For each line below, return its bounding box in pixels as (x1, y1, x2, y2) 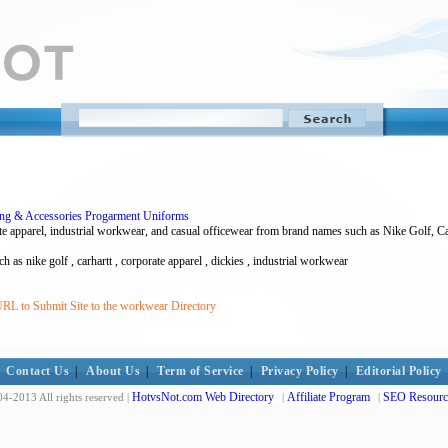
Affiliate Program (287, 390, 370, 404)
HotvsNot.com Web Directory (132, 390, 274, 404)
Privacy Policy (260, 364, 339, 378)
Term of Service (157, 364, 244, 378)
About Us (86, 364, 141, 378)
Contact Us (6, 364, 70, 378)
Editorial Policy (355, 364, 442, 378)
